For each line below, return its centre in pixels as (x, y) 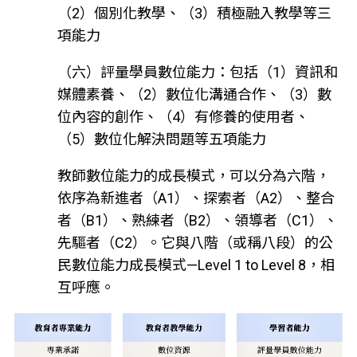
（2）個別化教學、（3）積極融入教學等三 (194, 13)
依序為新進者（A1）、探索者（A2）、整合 (196, 198)
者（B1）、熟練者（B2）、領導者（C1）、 (197, 220)
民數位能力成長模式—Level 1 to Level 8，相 (196, 265)
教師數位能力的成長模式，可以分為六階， (193, 175)
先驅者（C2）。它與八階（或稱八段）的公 (195, 242)
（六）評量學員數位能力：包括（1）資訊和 (197, 72)
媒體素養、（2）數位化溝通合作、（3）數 (194, 94)
